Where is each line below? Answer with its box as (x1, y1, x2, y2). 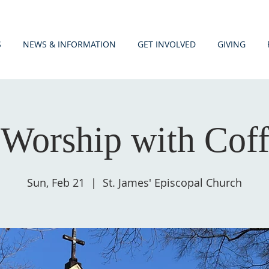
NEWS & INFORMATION (23, 38, 116, 50)
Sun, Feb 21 (27, 175, 85, 190)
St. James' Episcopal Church (103, 175, 242, 190)
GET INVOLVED (138, 38, 196, 50)
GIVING (217, 38, 246, 50)
